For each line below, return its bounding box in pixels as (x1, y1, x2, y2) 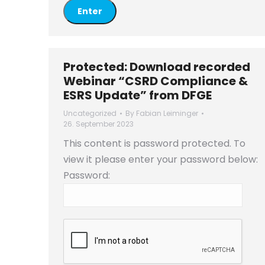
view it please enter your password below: (63, 153, 258, 166)
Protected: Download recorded (63, 59, 250, 75)
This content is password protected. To (63, 137, 245, 150)
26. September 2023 (63, 119, 134, 129)
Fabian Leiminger (136, 108, 198, 118)
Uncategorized (63, 108, 117, 118)
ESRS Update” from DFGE (63, 87, 212, 104)
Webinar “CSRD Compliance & (63, 73, 248, 89)
